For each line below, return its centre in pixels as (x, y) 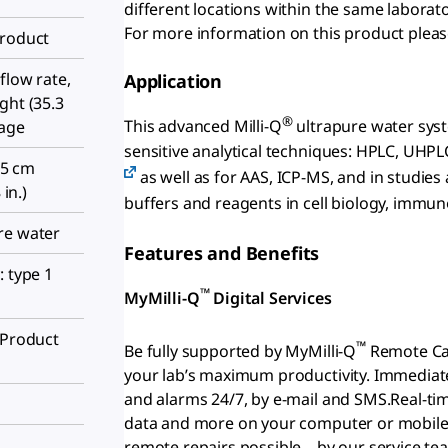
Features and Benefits (222, 252)
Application (173, 81)
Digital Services (270, 297)
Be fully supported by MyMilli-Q (240, 351)
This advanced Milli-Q (203, 126)
